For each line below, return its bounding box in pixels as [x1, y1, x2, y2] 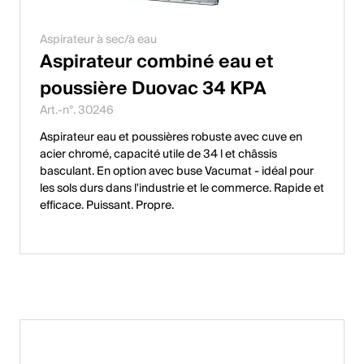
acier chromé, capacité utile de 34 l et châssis [40, 144, 277, 164]
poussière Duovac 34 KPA [40, 72, 266, 104]
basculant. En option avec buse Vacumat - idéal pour [40, 161, 314, 181]
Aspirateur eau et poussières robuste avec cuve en [40, 127, 302, 147]
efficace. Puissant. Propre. [40, 195, 174, 215]
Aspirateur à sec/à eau [40, 29, 157, 50]
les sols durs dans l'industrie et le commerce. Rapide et [40, 178, 324, 198]
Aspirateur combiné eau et [40, 45, 273, 77]
